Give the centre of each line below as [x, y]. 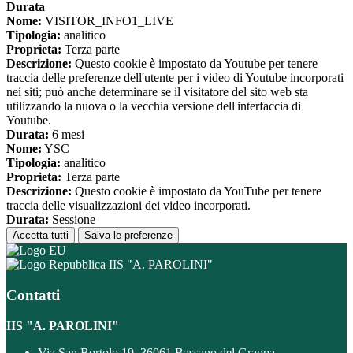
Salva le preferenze [128, 236]
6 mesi [67, 135]
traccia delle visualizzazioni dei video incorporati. [128, 206]
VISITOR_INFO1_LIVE [108, 21]
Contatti [33, 295]
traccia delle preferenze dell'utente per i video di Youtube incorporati [175, 78]
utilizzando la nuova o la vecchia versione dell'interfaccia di [154, 106]
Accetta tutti [41, 236]
